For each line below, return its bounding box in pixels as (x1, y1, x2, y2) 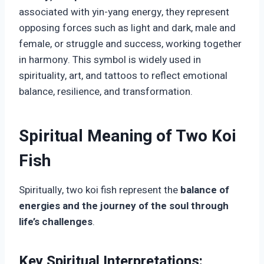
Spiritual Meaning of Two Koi (19, 124, 236, 149)
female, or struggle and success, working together (19, 37, 242, 52)
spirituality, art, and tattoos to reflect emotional (19, 68, 227, 84)
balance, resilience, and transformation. (19, 84, 193, 100)
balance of (180, 183, 229, 198)
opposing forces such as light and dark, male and (19, 21, 236, 36)
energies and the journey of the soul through (19, 199, 229, 214)
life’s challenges (19, 214, 93, 230)
